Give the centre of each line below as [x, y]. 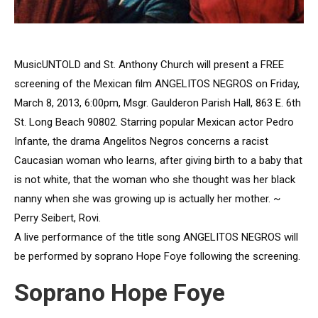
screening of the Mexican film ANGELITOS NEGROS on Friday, [157, 84]
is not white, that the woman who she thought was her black [155, 180]
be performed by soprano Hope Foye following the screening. [157, 256]
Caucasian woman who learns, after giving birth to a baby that [158, 160]
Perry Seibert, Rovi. [57, 218]
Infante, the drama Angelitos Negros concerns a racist [141, 141]
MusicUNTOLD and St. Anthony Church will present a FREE [149, 65]
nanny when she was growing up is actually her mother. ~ [147, 199]
